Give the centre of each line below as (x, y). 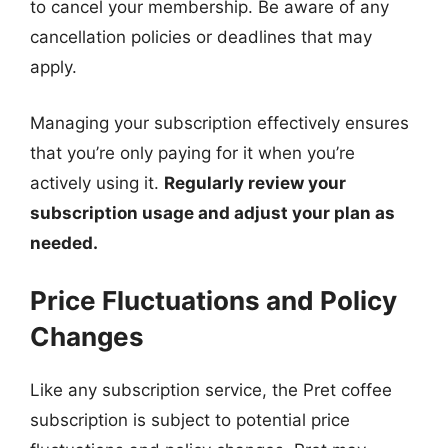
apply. (53, 67)
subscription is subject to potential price (190, 420)
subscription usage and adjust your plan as (212, 212)
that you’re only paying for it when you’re (192, 152)
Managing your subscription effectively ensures (219, 122)
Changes (87, 336)
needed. (64, 242)
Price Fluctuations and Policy (213, 300)
